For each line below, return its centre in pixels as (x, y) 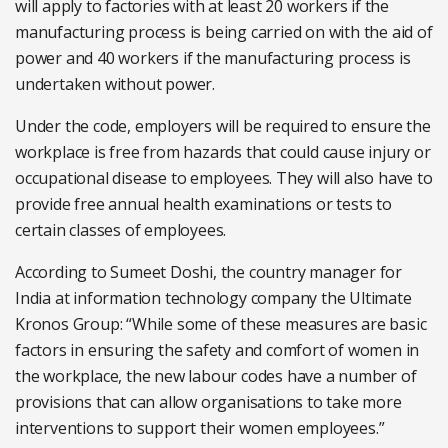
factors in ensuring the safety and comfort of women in (217, 350)
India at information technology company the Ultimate (213, 298)
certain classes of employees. (121, 230)
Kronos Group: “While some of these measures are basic (221, 324)
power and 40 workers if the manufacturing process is (213, 58)
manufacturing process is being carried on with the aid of (224, 32)
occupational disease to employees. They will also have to (224, 178)
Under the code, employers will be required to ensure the (223, 126)
